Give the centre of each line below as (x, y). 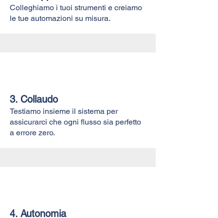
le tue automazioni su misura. (60, 18)
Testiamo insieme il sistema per (64, 111)
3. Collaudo (34, 99)
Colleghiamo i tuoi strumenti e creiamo (76, 7)
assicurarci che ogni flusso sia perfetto (75, 122)
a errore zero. (32, 132)
